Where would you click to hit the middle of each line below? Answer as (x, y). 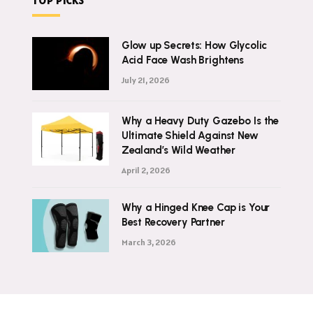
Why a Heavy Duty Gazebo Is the (200, 121)
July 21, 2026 (145, 80)
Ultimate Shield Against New (190, 135)
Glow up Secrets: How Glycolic (194, 45)
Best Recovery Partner (173, 222)
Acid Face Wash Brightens (183, 60)
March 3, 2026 (148, 242)
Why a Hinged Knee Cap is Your (196, 207)
